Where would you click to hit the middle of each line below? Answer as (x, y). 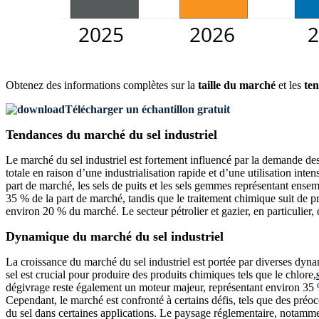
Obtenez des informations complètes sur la (102, 85)
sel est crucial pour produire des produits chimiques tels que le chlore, (161, 275)
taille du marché (237, 85)
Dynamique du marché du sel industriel (115, 237)
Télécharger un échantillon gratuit (147, 110)
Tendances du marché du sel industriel (111, 135)
